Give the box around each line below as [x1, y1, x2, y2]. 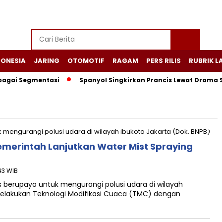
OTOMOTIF [67, 56, 105, 65]
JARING [34, 56, 59, 65]
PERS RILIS [146, 56, 181, 65]
